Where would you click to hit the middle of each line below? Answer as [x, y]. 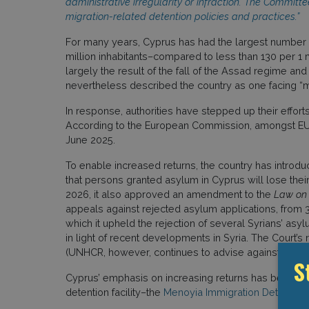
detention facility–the [114, 292]
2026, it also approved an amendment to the [169, 194]
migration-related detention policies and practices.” [182, 16]
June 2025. [90, 139]
